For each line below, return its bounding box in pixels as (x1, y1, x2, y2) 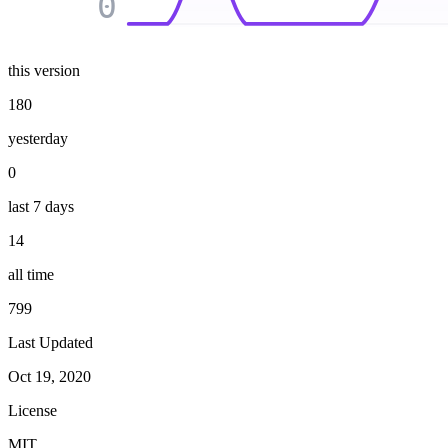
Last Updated (8, 334, 93, 352)
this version (8, 62, 80, 80)
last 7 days (8, 198, 74, 216)
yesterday (8, 130, 68, 148)
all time (8, 266, 54, 284)
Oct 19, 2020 (8, 368, 91, 386)
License (8, 402, 57, 420)
